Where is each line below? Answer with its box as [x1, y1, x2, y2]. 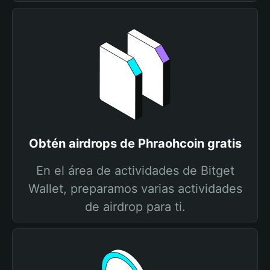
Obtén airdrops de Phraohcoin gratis [28, 136, 242, 151]
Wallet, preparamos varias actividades [28, 181, 242, 196]
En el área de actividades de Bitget [36, 163, 234, 178]
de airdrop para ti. [84, 199, 186, 214]
